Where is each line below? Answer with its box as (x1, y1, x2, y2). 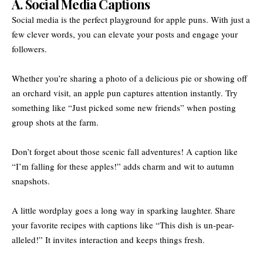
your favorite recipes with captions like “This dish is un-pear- (12, 218, 234, 231)
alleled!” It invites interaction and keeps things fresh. (12, 233, 205, 245)
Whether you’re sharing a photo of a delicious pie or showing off (12, 72, 247, 84)
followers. (12, 42, 47, 55)
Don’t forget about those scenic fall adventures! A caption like (12, 145, 238, 157)
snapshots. (12, 174, 50, 187)
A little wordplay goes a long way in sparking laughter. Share (12, 204, 235, 216)
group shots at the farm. (12, 116, 99, 128)
